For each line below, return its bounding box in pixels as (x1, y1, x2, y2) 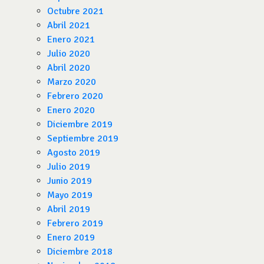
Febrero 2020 (47, 90, 103, 102)
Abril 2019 (47, 203, 90, 215)
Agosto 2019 (47, 147, 100, 159)
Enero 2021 (47, 34, 95, 45)
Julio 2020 (47, 48, 90, 60)
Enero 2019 (47, 232, 95, 243)
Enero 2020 (47, 104, 95, 116)
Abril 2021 (47, 19, 90, 31)
